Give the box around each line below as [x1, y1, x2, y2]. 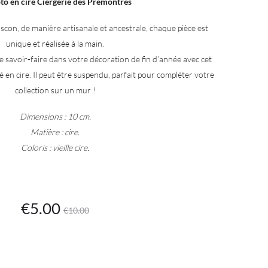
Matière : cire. [31, 127, 80, 137]
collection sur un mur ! [14, 85, 96, 95]
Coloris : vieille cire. [21, 142, 89, 153]
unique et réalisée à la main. [6, 38, 104, 48]
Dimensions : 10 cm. [19, 111, 91, 121]
